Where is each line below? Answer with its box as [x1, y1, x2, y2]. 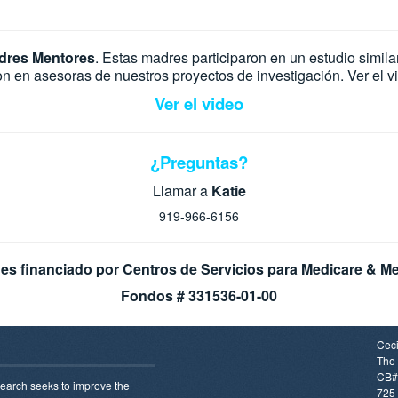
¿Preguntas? [150, 150, 248, 174]
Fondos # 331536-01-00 [121, 285, 277, 306]
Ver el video [155, 92, 243, 115]
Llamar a [152, 180, 211, 201]
